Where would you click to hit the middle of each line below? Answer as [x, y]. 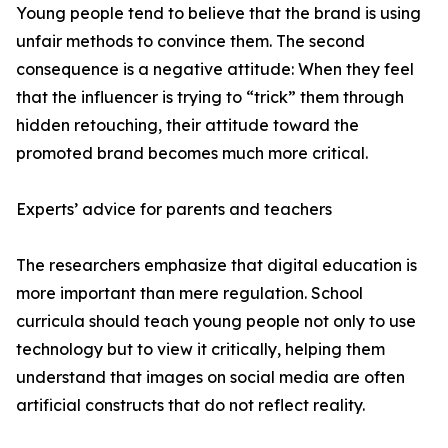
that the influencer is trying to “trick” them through [210, 97]
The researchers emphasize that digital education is [216, 265]
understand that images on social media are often [210, 377]
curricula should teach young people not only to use [216, 321]
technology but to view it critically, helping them [200, 349]
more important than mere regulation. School [189, 293]
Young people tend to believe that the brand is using [218, 13]
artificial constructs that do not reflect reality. [190, 405]
